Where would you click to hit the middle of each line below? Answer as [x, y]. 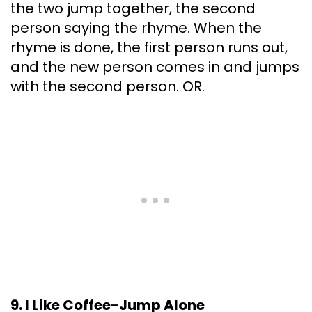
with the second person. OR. [108, 87]
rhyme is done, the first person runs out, [149, 48]
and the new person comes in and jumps [155, 67]
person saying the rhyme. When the [136, 28]
